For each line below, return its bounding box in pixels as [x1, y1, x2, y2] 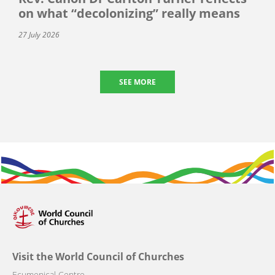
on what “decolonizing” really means [18, 4, 240, 21]
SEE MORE [119, 76, 156, 87]
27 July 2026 [18, 29, 60, 40]
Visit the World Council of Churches [12, 250, 184, 264]
